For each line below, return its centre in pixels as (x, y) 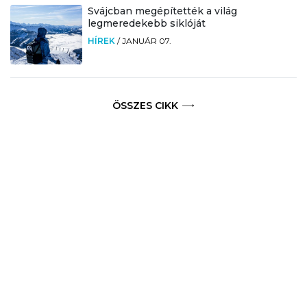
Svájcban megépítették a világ (162, 11)
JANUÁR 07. (146, 41)
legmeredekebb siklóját (146, 24)
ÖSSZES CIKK (146, 106)
